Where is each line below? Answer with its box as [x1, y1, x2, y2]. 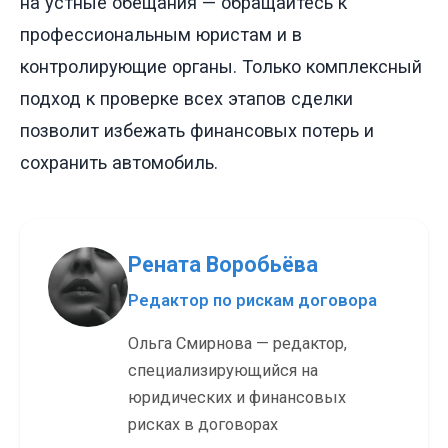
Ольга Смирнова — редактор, [128, 334, 347, 354]
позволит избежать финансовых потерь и [20, 119, 374, 141]
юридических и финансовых [128, 388, 346, 408]
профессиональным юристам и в [20, 23, 302, 45]
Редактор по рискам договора [128, 290, 377, 310]
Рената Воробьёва [128, 251, 318, 277]
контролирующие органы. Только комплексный [20, 55, 422, 77]
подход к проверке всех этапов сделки [20, 87, 353, 109]
